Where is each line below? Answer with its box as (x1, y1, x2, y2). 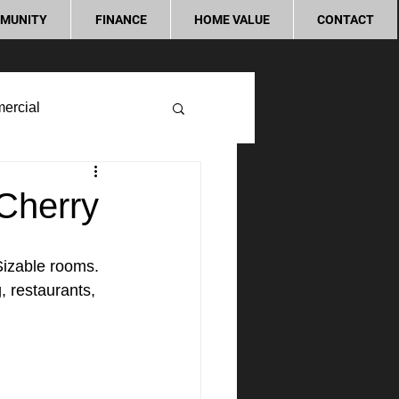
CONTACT (317, 12, 374, 27)
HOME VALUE (194, 12, 270, 27)
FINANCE (94, 12, 147, 27)
